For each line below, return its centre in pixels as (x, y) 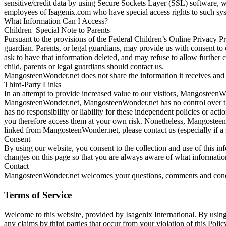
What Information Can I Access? (56, 21)
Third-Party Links (33, 85)
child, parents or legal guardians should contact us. (84, 67)
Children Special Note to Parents (57, 30)
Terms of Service (38, 195)
